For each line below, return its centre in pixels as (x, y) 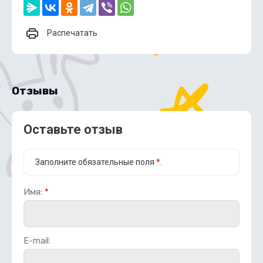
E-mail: (37, 241)
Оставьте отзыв (73, 130)
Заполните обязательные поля (96, 162)
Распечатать (72, 33)
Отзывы (35, 91)
